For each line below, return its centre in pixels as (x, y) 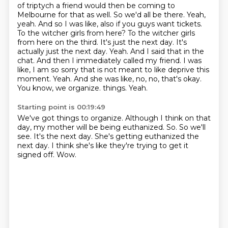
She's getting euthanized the (147, 136)
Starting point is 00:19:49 (61, 107)
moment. (35, 79)
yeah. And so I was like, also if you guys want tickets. (109, 24)
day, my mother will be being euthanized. (92, 127)
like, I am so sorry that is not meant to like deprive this (113, 70)
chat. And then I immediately (70, 61)
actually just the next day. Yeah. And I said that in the (110, 51)
